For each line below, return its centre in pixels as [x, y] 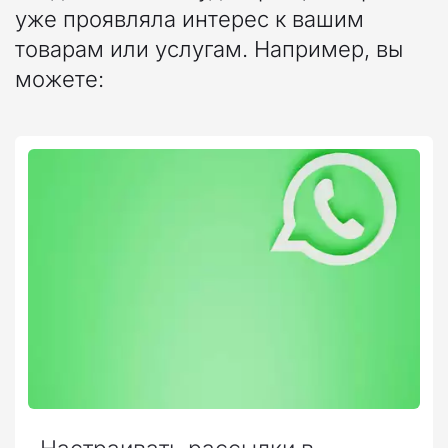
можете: [59, 78]
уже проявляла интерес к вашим [189, 18]
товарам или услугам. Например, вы [209, 48]
